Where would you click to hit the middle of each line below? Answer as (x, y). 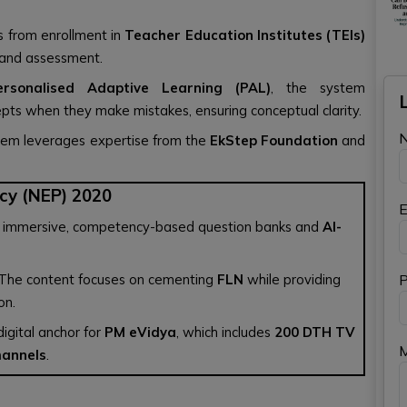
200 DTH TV (315, 332)
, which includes (225, 332)
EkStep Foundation (273, 140)
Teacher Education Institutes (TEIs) (245, 35)
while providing (292, 279)
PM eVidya (140, 332)
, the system (318, 88)
